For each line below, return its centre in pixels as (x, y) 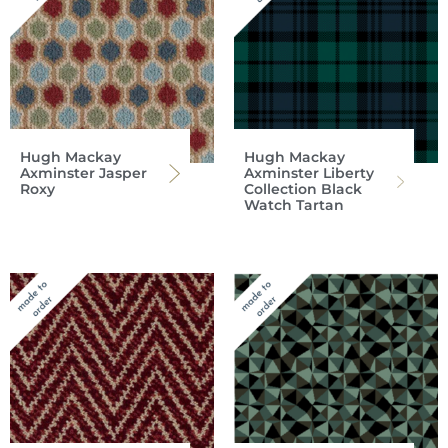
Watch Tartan (294, 205)
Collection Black (303, 189)
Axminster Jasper (83, 173)
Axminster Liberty (309, 173)
